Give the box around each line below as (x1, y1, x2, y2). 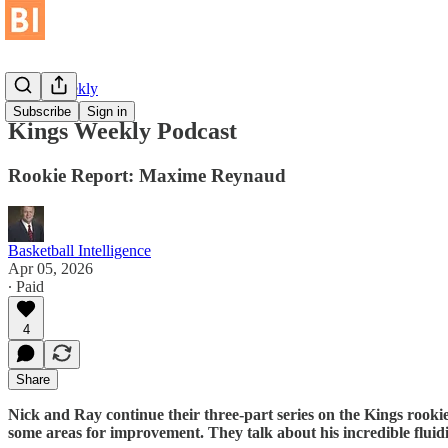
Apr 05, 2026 (8, 259, 93, 277)
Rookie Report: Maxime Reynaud (8, 164, 286, 186)
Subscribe (13, 104, 71, 119)
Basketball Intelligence (8, 241, 151, 259)
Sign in (87, 104, 127, 119)
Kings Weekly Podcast (8, 117, 237, 144)
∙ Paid (8, 277, 44, 295)
